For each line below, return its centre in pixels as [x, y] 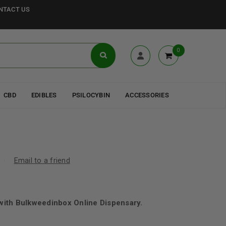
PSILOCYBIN [91, 95]
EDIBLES [44, 95]
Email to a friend [42, 160]
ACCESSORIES [147, 95]
